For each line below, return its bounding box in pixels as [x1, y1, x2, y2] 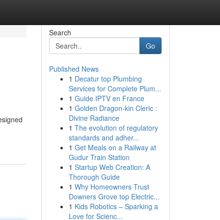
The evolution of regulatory [74, 123, 158, 133]
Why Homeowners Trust [74, 182, 149, 192]
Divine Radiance [68, 113, 119, 123]
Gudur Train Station [68, 152, 130, 162]
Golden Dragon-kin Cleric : [74, 103, 157, 113]
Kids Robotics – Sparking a [74, 201, 158, 211]
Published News [49, 64, 99, 74]
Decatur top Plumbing [74, 74, 142, 83]
